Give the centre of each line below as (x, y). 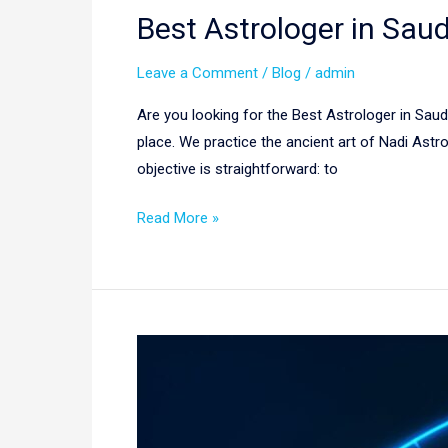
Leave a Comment (197, 72)
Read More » (178, 218)
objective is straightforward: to (237, 168)
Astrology (168, 374)
